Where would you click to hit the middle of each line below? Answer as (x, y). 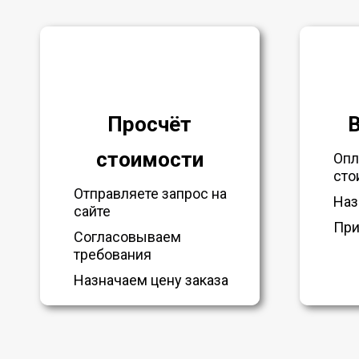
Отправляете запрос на (150, 193)
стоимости (149, 159)
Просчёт (150, 124)
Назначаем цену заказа (151, 280)
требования (113, 254)
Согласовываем (127, 236)
